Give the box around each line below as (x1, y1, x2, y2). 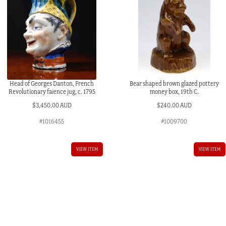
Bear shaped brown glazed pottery (129, 80, 219, 88)
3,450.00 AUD (35, 101, 72, 109)
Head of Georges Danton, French (10, 80, 94, 88)
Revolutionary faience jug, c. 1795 (8, 88, 95, 96)
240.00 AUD (160, 101, 192, 109)
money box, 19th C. (149, 88, 199, 96)
